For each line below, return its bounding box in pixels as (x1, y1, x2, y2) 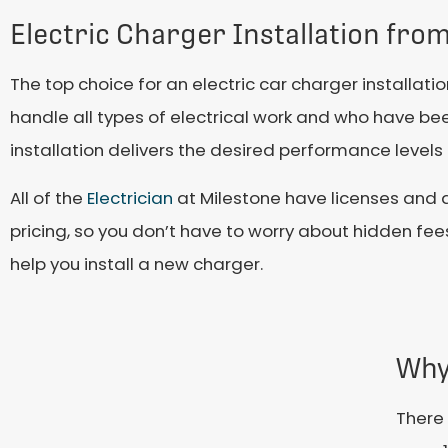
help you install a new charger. (10, 251, 263, 276)
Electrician (87, 185, 173, 210)
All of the (10, 185, 87, 210)
